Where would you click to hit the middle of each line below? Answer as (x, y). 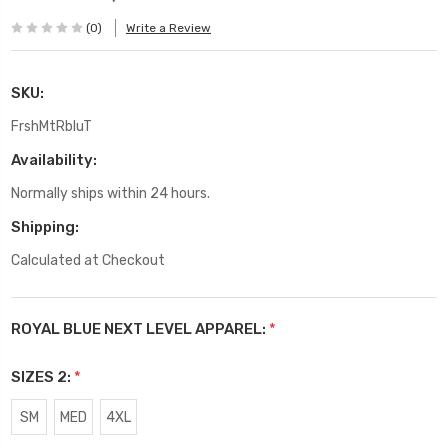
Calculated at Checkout (88, 260)
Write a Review (168, 28)
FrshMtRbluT (51, 126)
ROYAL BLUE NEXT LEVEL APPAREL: (140, 328)
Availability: (54, 159)
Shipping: (45, 226)
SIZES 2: (42, 376)
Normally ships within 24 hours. (110, 193)
